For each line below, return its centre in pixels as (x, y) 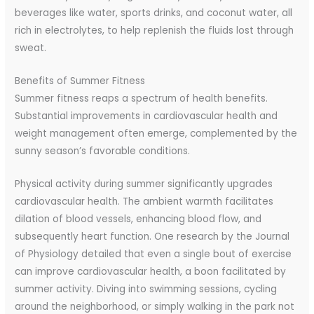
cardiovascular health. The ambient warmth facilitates (144, 201)
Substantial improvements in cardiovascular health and (146, 116)
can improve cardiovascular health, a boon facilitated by (151, 271)
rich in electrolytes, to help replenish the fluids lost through (155, 31)
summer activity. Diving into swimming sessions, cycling (146, 289)
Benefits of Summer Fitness (80, 81)
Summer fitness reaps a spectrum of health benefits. (142, 98)
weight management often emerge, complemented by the (156, 133)
